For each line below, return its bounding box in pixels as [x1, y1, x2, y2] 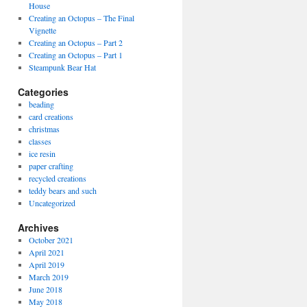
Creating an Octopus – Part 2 [28, 37, 123, 48]
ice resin [28, 148, 56, 159]
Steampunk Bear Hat [28, 62, 96, 73]
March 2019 [28, 271, 69, 282]
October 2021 [28, 234, 73, 245]
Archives [18, 221, 59, 234]
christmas [28, 123, 60, 134]
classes [28, 136, 51, 147]
